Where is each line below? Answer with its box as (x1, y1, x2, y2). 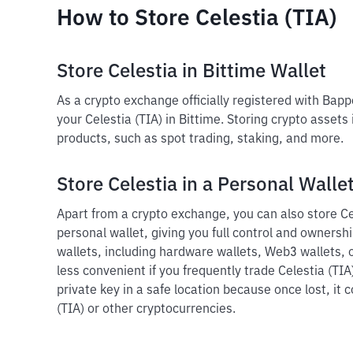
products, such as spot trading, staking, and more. (57, 133, 344, 146)
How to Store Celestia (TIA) (57, 8, 336, 30)
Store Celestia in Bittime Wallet (57, 62, 326, 81)
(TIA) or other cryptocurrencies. (57, 303, 236, 316)
